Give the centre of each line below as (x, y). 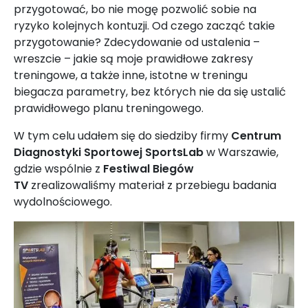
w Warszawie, (241, 153)
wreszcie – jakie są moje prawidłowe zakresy (133, 59)
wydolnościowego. (63, 202)
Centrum (256, 136)
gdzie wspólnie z (58, 169)
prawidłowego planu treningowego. (109, 109)
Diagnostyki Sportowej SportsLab (109, 153)
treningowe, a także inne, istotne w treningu (131, 76)
